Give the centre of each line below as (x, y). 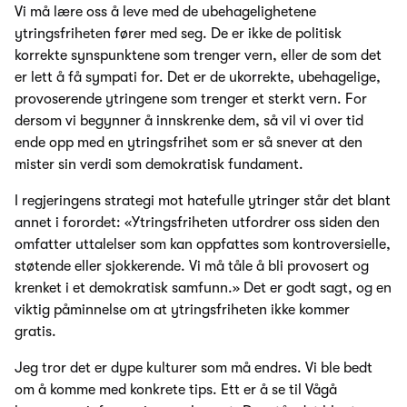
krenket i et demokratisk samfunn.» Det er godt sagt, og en (203, 288)
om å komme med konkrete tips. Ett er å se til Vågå (176, 390)
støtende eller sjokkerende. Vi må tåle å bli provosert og (192, 267)
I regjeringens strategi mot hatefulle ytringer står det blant (203, 201)
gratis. (35, 332)
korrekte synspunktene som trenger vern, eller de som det (198, 56)
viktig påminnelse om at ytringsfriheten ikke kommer (182, 310)
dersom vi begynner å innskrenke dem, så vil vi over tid (189, 121)
